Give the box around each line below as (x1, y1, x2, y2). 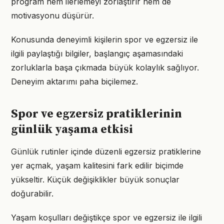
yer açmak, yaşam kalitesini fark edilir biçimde (11, 160, 183, 170)
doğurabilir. (11, 188, 53, 198)
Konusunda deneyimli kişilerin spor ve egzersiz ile (11, 34, 198, 44)
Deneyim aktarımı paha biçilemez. (11, 76, 138, 86)
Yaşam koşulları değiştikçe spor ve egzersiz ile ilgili (11, 212, 202, 222)
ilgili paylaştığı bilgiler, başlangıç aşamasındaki (11, 48, 183, 58)
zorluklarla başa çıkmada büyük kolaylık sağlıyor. (11, 62, 199, 72)
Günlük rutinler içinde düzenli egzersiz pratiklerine (11, 146, 201, 156)
